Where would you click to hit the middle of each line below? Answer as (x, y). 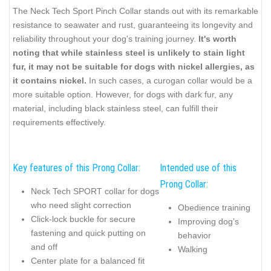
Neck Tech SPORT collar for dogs (95, 191)
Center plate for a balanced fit (88, 260)
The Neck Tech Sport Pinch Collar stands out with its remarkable (135, 11)
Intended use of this (198, 168)
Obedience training (214, 207)
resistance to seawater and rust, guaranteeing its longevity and (133, 25)
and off (44, 247)
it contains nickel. (50, 81)
